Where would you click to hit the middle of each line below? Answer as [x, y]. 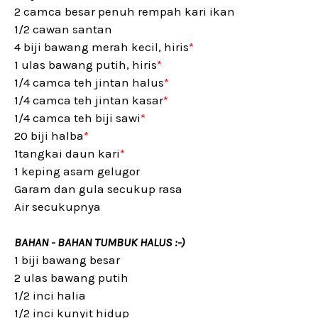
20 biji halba [49, 136]
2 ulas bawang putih [71, 278]
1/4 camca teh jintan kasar [89, 100]
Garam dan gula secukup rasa [98, 189]
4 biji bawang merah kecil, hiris [102, 47]
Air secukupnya [57, 207]
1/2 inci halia [50, 295]
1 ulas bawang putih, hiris [86, 65]
